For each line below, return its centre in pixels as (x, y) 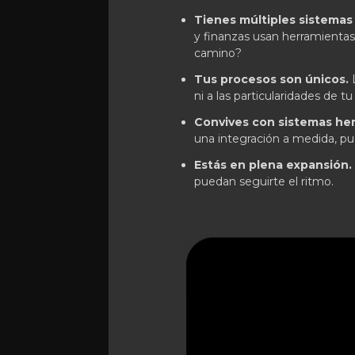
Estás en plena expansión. (273, 165)
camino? (218, 53)
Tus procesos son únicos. (271, 79)
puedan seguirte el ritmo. (264, 181)
